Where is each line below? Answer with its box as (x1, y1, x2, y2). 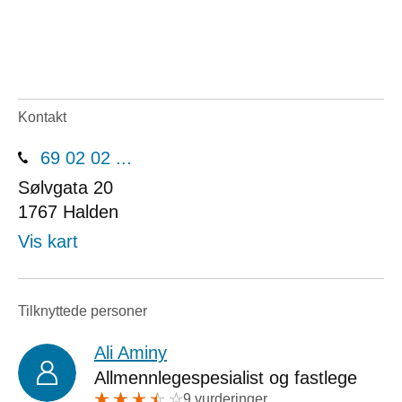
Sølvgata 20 (18, 177, 113, 197)
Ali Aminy (94, 343, 167, 363)
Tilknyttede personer (18, 302, 147, 319)
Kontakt (18, 109, 66, 126)
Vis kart (18, 231, 78, 251)
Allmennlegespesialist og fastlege (94, 368, 357, 389)
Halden (63, 201, 118, 222)
